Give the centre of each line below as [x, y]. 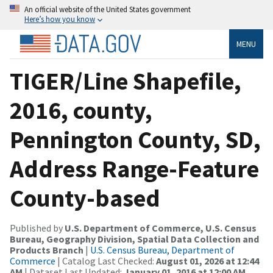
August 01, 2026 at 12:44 [207, 261]
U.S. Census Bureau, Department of [162, 250]
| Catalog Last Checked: [106, 261]
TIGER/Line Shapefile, [126, 81]
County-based [85, 198]
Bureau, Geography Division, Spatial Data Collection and [134, 239]
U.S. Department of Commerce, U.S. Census [161, 228]
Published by [37, 228]
